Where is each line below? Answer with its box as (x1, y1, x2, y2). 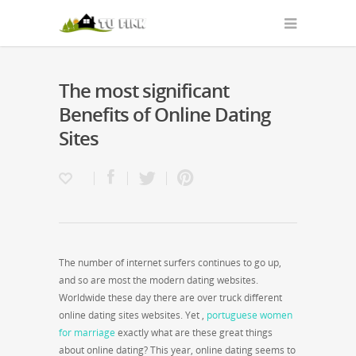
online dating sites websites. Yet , (59, 308, 207, 322)
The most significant (59, 77, 229, 103)
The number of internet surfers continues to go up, (59, 256, 281, 269)
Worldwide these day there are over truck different (59, 291, 282, 304)
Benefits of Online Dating (59, 101, 270, 127)
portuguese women (207, 308, 292, 322)
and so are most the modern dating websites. (59, 273, 258, 287)
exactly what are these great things (115, 326, 273, 339)
